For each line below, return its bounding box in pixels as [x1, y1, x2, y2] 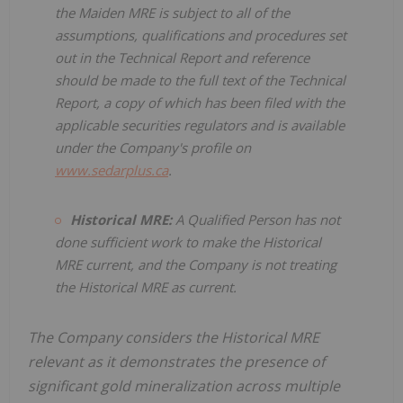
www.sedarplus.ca [55, 160, 168, 179]
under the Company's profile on [55, 138, 251, 157]
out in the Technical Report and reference [55, 48, 309, 67]
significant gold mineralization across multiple [28, 375, 340, 396]
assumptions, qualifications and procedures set [55, 25, 346, 44]
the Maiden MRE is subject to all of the [55, 3, 290, 22]
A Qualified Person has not [175, 210, 340, 228]
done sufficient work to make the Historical [55, 232, 321, 251]
